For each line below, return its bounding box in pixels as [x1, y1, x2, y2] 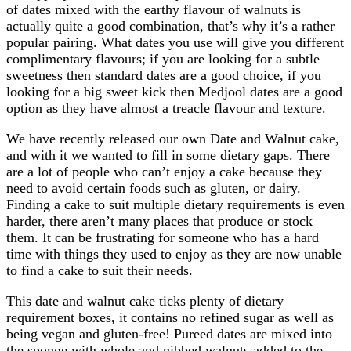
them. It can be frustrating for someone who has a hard [6, 229, 319, 245]
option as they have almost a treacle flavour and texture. [6, 100, 326, 116]
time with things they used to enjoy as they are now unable [6, 245, 342, 262]
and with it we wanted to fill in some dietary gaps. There [6, 147, 330, 163]
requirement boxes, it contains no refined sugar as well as [6, 309, 334, 325]
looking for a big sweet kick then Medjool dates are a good [6, 83, 342, 100]
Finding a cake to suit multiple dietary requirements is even [6, 196, 345, 212]
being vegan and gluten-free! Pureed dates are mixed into [6, 325, 332, 342]
